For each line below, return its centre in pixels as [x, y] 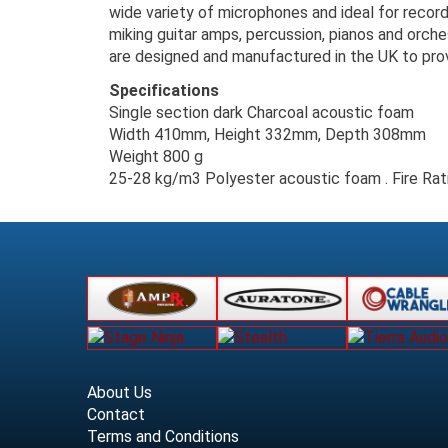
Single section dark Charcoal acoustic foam [261, 112]
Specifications [164, 90]
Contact [116, 414]
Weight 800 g [156, 156]
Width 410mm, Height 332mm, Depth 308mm [267, 134]
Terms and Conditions [163, 436]
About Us [119, 392]
